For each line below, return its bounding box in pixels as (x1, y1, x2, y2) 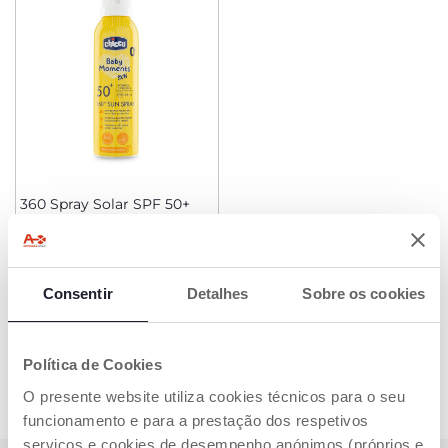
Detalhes (186, 285, 249, 302)
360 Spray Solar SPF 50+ (20, 195, 190, 213)
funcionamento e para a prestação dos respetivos (23, 411, 369, 429)
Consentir (42, 285, 113, 302)
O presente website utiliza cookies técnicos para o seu (23, 387, 405, 405)
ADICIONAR (59, 285, 133, 300)
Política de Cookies (23, 356, 162, 373)
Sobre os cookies (302, 285, 426, 302)
